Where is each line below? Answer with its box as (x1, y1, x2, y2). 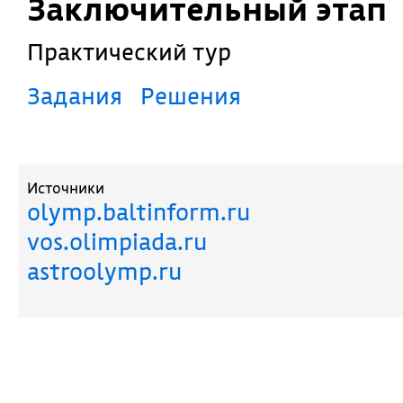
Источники (27, 178, 104, 197)
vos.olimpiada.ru (27, 227, 207, 256)
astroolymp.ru (27, 256, 182, 286)
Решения (155, 81, 241, 111)
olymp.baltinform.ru (27, 197, 250, 227)
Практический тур (44, 37, 231, 67)
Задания (40, 81, 122, 111)
